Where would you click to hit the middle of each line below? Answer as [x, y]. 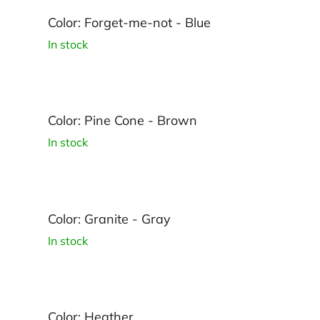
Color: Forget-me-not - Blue [129, 22]
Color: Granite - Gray [109, 219]
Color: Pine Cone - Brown [122, 121]
